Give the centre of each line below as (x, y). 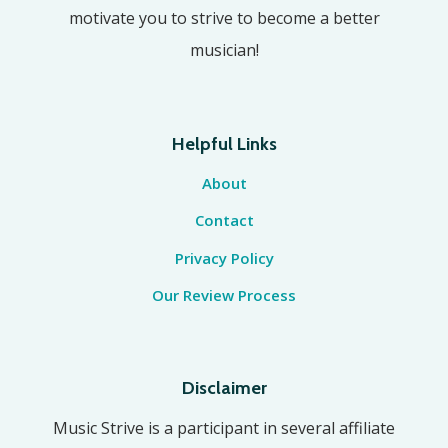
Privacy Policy (224, 257)
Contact (224, 220)
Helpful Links (224, 143)
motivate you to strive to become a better (224, 17)
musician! (224, 49)
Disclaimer (224, 388)
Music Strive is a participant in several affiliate (224, 428)
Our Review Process (224, 295)
